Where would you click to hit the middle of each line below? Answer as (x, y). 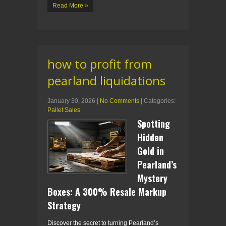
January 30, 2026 (71, 101)
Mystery (152, 178)
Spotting (154, 123)
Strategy (64, 205)
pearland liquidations (106, 80)
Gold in (151, 151)
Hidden (150, 137)
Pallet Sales (64, 110)
